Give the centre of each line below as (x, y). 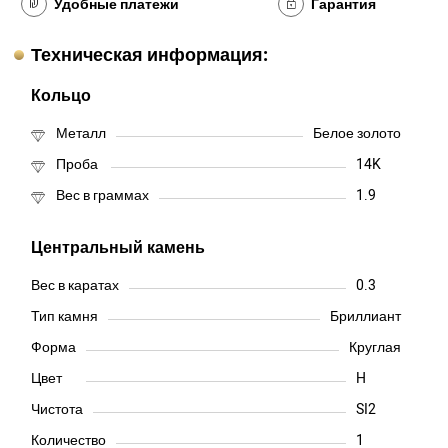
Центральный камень (118, 248)
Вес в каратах (75, 286)
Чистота (57, 410)
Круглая (375, 348)
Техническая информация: (150, 56)
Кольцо (61, 96)
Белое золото (357, 134)
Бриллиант (366, 317)
